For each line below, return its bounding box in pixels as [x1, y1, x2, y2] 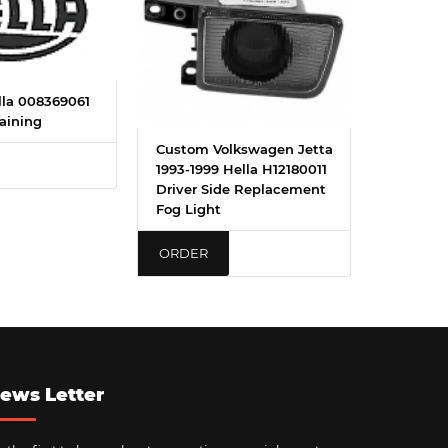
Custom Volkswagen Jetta [156, 140, 333, 157]
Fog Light [156, 200, 221, 217]
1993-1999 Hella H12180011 [156, 160, 327, 177]
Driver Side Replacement [156, 180, 326, 197]
